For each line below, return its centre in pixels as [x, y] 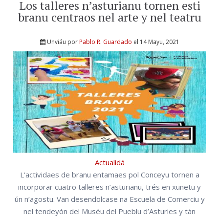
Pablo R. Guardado [105, 42]
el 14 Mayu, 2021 [155, 42]
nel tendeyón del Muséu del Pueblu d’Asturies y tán [109, 211]
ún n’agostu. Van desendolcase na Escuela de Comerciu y [109, 199]
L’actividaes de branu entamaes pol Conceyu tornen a [109, 175]
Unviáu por [63, 42]
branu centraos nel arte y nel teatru [109, 17]
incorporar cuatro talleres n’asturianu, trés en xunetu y [109, 187]
